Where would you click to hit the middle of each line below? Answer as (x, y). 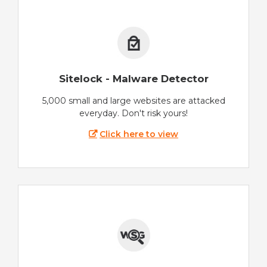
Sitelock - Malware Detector (133, 78)
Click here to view (139, 134)
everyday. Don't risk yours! (133, 114)
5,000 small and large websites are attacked (133, 101)
